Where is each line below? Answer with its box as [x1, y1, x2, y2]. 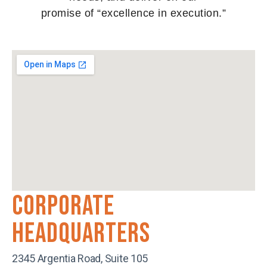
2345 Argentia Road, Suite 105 [12, 252, 148, 265]
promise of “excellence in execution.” [41, 7, 226, 19]
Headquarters [12, 217, 150, 250]
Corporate [12, 190, 114, 223]
